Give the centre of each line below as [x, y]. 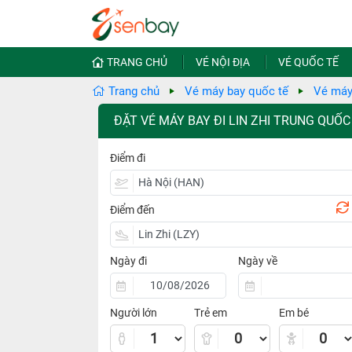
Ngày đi [128, 261]
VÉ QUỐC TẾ [308, 62]
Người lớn [133, 312]
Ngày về [258, 261]
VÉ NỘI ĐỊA [222, 62]
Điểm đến [132, 209]
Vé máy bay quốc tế [236, 91]
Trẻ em [211, 312]
